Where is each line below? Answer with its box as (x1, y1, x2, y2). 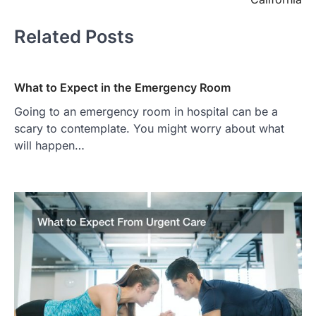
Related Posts (14, 25, 134, 47)
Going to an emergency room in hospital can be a (14, 104, 278, 119)
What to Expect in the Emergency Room (14, 80, 231, 95)
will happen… (14, 138, 85, 153)
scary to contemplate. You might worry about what (14, 121, 284, 136)
